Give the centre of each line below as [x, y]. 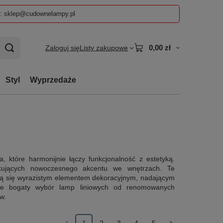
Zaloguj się [62, 48]
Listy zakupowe [104, 48]
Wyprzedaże [53, 80]
